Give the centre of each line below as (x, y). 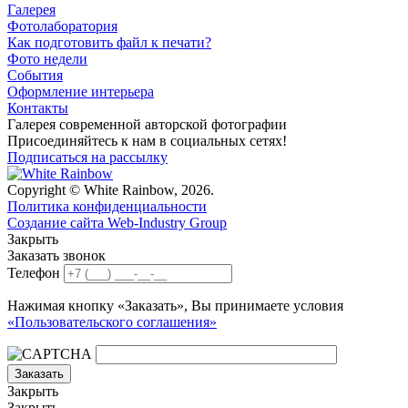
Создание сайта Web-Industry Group (117, 222)
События (35, 75)
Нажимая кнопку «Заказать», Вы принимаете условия (175, 305)
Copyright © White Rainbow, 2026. (111, 189)
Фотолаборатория (62, 25)
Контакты (38, 107)
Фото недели (47, 58)
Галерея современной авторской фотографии (147, 124)
